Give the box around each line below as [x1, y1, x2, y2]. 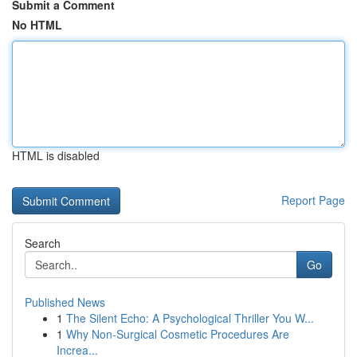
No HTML [12, 17, 62, 33]
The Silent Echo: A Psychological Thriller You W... [66, 310, 314, 326]
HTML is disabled [12, 147, 100, 163]
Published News [25, 294, 105, 310]
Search [25, 235, 61, 251]
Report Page [281, 192, 345, 208]
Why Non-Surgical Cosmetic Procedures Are [66, 326, 289, 342]
